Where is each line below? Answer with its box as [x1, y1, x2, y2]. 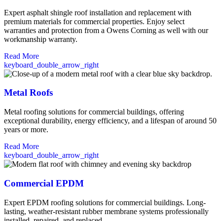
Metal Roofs [4, 87, 53, 98]
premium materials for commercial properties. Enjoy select [4, 17, 184, 26]
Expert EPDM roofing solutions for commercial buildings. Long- [4, 198, 206, 207]
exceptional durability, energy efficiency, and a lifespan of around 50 [4, 116, 217, 125]
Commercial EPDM [4, 178, 84, 188]
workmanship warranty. [4, 35, 77, 43]
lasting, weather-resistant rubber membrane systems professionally [4, 207, 209, 216]
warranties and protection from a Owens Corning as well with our [4, 26, 208, 35]
